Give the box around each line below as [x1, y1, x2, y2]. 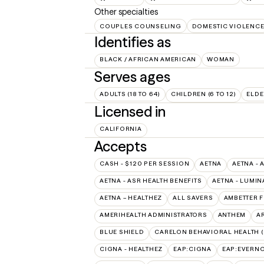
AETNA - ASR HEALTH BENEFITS [100, 177, 202, 184]
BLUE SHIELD [100, 228, 144, 236]
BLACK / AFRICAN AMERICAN [100, 55, 196, 63]
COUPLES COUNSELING [100, 22, 181, 30]
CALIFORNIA [100, 125, 142, 133]
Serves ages [94, 68, 170, 85]
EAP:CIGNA [173, 245, 212, 253]
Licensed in [94, 103, 166, 120]
